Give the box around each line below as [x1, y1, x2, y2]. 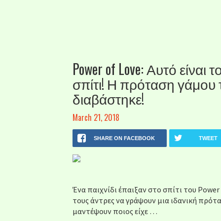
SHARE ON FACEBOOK [94, 135, 155, 141]
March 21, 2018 [73, 111, 119, 123]
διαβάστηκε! [73, 88, 144, 109]
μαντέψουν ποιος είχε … [73, 206, 157, 216]
